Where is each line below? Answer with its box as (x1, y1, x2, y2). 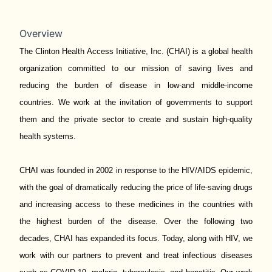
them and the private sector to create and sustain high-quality (19, 115, 253, 124)
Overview (19, 27, 63, 39)
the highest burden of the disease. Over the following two (19, 217, 253, 226)
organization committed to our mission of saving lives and (19, 64, 253, 73)
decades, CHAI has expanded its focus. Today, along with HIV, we (19, 234, 253, 243)
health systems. (19, 132, 76, 141)
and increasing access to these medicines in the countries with (19, 200, 253, 209)
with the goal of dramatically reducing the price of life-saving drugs (19, 183, 253, 192)
